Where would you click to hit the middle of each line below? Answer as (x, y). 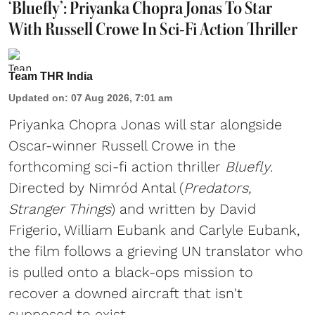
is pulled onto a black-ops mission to (131, 272)
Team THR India (51, 76)
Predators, (217, 187)
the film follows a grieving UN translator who (156, 251)
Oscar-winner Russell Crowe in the (122, 145)
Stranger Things (60, 208)
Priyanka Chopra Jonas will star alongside (145, 124)
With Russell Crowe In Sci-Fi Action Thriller (154, 29)
